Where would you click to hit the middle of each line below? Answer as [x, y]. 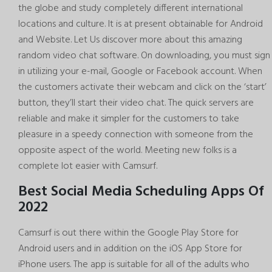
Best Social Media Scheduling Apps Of [141, 192]
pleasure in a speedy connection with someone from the [136, 135]
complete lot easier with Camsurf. [88, 166]
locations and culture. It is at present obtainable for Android [141, 24]
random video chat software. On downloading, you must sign [144, 56]
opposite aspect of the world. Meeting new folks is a [127, 151]
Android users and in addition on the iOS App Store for [130, 249]
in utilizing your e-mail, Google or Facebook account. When [140, 72]
